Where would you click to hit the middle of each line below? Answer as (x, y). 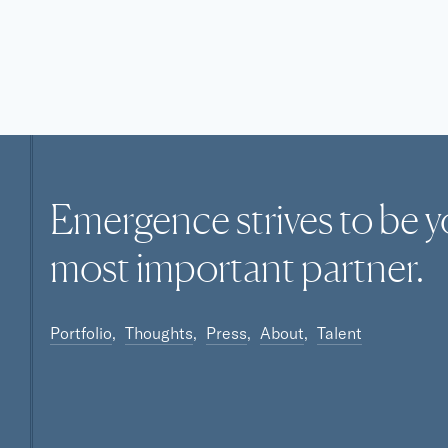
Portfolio (81, 333)
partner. (359, 267)
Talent (339, 333)
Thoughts (159, 333)
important (215, 267)
